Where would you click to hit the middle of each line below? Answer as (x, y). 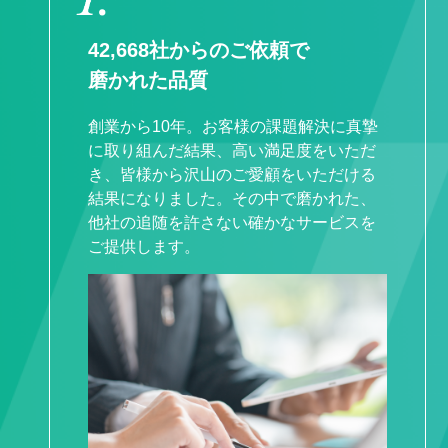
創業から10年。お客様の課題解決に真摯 (232, 126)
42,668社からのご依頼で (198, 49)
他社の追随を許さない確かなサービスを (231, 222)
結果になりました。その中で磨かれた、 (231, 198)
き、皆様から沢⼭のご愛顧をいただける (231, 174)
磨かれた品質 (147, 79)
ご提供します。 (143, 246)
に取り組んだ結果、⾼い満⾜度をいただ (231, 150)
